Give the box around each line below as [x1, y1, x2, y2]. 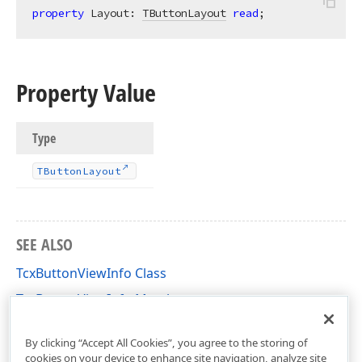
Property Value [16, 76, 156, 109]
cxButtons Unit [16, 316, 107, 334]
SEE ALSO [16, 234, 73, 255]
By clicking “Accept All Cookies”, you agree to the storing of [24, 335, 308, 350]
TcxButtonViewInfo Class [16, 264, 166, 282]
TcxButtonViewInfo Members [16, 290, 194, 308]
